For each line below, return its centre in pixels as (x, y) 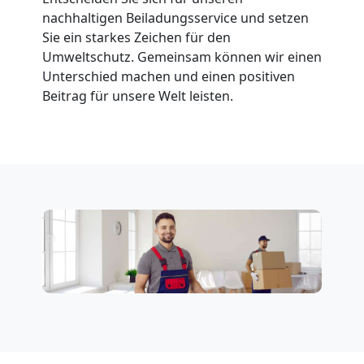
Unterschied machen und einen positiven (169, 76)
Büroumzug (87, 267)
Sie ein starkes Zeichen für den (136, 37)
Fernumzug (85, 66)
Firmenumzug (102, 167)
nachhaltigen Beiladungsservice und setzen (175, 17)
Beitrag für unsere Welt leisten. (138, 95)
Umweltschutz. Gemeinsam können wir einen (182, 56)
